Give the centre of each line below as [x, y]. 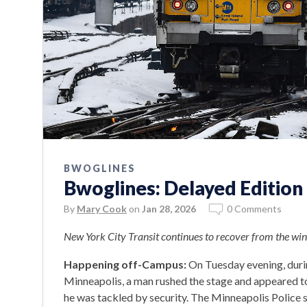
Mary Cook [102, 208]
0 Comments [254, 208]
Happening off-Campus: [125, 264]
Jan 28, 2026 [169, 208]
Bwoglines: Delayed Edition [183, 187]
